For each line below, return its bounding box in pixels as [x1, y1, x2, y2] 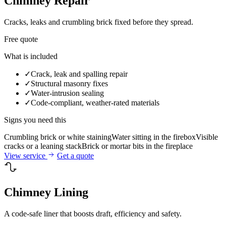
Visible [196, 133, 218, 142]
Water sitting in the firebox [111, 133, 196, 142]
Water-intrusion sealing [31, 89, 104, 98]
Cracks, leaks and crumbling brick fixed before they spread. [4, 18, 193, 27]
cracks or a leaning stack [4, 142, 82, 151]
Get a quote [57, 151, 94, 160]
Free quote [4, 35, 38, 44]
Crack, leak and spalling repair [31, 70, 128, 79]
